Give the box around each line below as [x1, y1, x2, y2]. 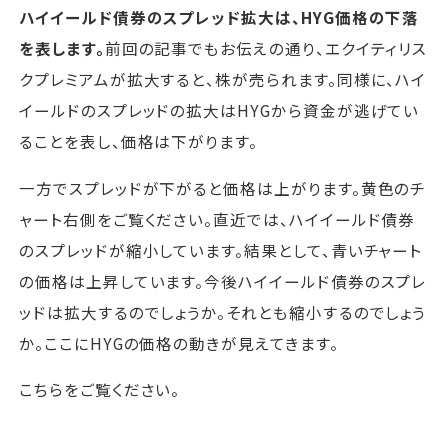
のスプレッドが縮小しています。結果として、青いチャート [19, 238, 423, 261]
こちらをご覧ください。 [19, 378, 181, 401]
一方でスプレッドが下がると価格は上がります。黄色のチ [19, 176, 427, 199]
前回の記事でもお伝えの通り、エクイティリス [104, 37, 428, 60]
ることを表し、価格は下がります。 [19, 130, 259, 153]
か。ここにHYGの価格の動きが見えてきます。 [19, 331, 339, 354]
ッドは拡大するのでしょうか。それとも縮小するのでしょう [19, 300, 427, 323]
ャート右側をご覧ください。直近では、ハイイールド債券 [19, 207, 416, 230]
